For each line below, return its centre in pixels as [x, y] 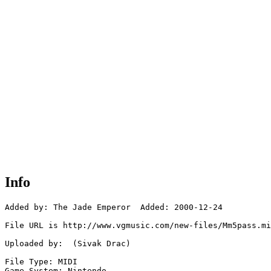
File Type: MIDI [41, 262]
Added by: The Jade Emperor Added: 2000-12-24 [114, 207]
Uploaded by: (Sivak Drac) [68, 244]
